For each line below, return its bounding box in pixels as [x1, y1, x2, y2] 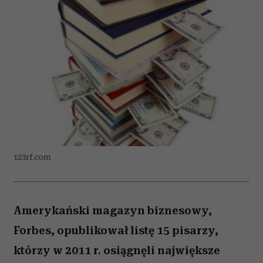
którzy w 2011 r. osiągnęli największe [14, 244, 220, 257]
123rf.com [14, 153, 51, 161]
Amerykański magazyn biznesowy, [14, 204, 212, 217]
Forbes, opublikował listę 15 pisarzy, [14, 224, 218, 237]
